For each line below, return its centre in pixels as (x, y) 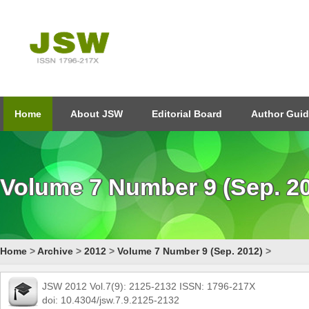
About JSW (97, 114)
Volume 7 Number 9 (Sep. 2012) (190, 251)
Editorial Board (187, 114)
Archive (55, 251)
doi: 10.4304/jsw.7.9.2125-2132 (111, 300)
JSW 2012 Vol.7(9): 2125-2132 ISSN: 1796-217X (149, 286)
